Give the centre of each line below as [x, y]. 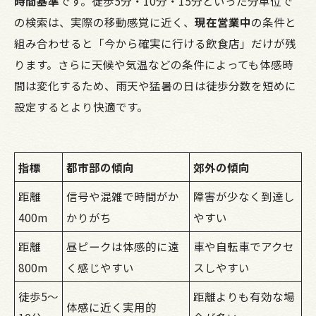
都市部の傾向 [100, 167]
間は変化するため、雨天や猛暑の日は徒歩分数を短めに [155, 85]
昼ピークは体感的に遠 [123, 246]
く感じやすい [100, 267]
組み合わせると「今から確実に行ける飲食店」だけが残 [155, 43]
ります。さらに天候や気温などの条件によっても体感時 [154, 64]
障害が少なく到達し [244, 196]
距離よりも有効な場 [244, 296]
